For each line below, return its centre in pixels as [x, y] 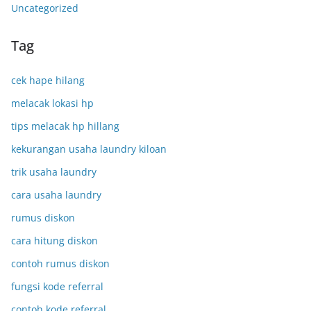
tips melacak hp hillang [65, 126]
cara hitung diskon [54, 241]
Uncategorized [45, 8]
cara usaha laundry [56, 195]
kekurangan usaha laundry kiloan [89, 149]
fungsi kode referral [57, 286]
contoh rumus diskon [60, 263]
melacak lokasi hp [52, 103]
